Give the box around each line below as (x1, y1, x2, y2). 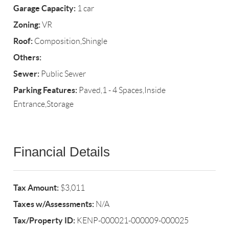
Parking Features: (13, 85, 78, 95)
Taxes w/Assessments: (13, 199, 95, 209)
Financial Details (13, 144, 110, 160)
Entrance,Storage (13, 100, 74, 109)
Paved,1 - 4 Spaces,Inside (77, 86, 166, 95)
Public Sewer (39, 70, 86, 79)
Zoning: (13, 20, 41, 30)
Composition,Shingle (33, 37, 108, 46)
